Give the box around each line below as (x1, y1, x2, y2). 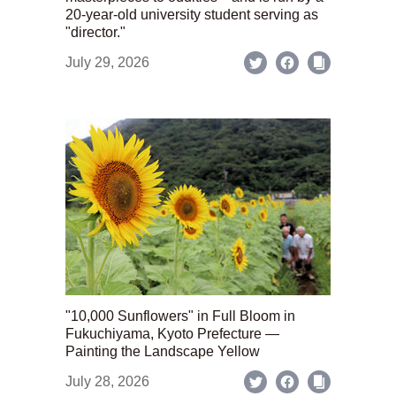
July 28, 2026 (65, 374, 149, 389)
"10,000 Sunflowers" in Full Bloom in (65, 308, 295, 324)
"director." (65, 25, 126, 40)
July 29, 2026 (65, 55, 149, 70)
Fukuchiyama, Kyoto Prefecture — (65, 326, 279, 341)
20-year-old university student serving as (65, 7, 318, 22)
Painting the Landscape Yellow (65, 344, 260, 359)
